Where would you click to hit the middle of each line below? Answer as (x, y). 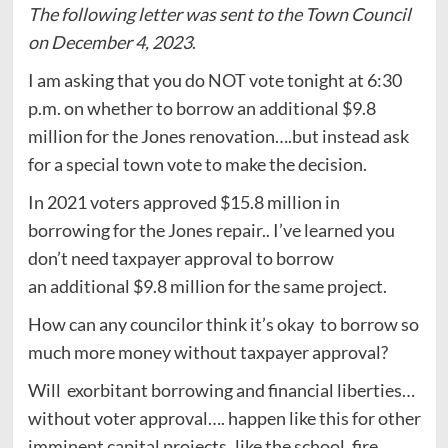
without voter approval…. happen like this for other (224, 417)
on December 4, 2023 (109, 41)
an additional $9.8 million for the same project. (208, 285)
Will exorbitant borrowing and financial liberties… (221, 389)
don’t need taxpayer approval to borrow (180, 257)
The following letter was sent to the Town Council (219, 13)
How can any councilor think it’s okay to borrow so (223, 323)
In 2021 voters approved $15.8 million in (183, 201)
